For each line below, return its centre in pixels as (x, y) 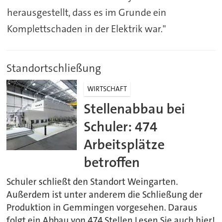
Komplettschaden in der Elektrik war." (86, 29)
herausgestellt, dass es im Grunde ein (86, 13)
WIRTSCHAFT (107, 89)
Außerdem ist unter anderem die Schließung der (105, 194)
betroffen (112, 163)
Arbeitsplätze (124, 145)
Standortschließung (54, 68)
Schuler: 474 (121, 127)
